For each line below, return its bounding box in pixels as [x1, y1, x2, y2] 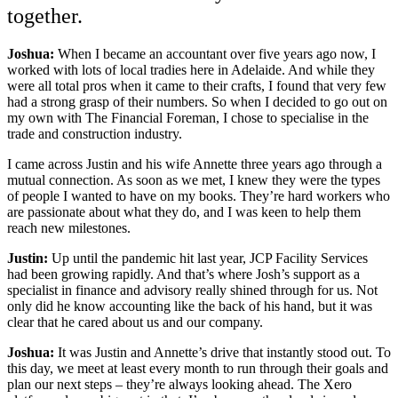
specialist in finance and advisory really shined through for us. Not [7, 282, 378, 298]
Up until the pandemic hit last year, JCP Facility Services [52, 250, 368, 266]
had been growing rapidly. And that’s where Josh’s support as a [7, 266, 360, 282]
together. [7, 4, 88, 28]
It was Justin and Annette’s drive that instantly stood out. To [54, 344, 391, 360]
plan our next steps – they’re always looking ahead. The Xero [7, 376, 352, 392]
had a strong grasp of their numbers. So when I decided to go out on [7, 93, 387, 109]
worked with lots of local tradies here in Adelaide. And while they [7, 61, 375, 77]
